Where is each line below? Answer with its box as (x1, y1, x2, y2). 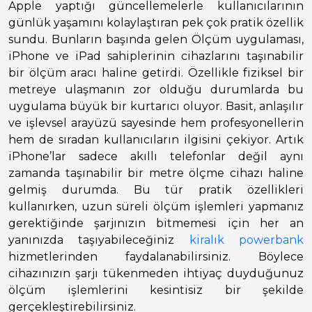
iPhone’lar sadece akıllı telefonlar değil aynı (8, 150, 304, 164)
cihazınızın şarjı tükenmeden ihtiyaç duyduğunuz (8, 267, 304, 281)
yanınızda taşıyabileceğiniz (8, 233, 189, 247)
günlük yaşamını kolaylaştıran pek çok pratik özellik (8, 16, 304, 30)
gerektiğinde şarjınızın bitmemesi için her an (8, 217, 304, 231)
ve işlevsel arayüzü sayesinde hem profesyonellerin (8, 116, 304, 130)
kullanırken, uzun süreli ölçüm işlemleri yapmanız (8, 200, 304, 214)
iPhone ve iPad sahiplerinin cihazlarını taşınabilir (8, 49, 304, 63)
